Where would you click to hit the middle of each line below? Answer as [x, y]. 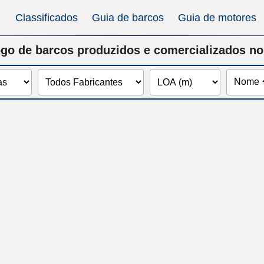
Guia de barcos [128, 18]
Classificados [47, 18]
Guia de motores [217, 18]
